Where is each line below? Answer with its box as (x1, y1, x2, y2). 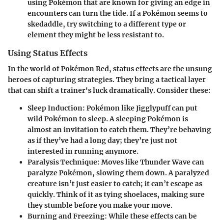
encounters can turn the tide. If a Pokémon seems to (27, 9, 208, 18)
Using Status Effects (8, 48, 87, 58)
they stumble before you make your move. (27, 201, 172, 210)
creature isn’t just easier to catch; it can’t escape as (27, 179, 202, 189)
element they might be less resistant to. (27, 30, 164, 39)
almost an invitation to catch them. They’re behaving (27, 125, 211, 135)
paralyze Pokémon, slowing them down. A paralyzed (27, 168, 209, 178)
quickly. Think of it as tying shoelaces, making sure (27, 190, 205, 199)
